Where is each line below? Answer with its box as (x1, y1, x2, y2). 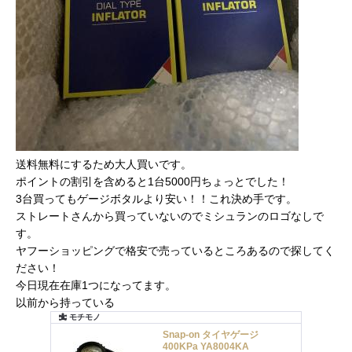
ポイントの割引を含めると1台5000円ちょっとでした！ (16, 174, 289, 188)
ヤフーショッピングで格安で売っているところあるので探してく (16, 244, 335, 257)
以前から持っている (16, 295, 115, 309)
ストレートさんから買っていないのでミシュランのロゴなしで (16, 209, 324, 222)
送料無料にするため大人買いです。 (16, 157, 192, 170)
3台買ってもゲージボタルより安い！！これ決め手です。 (16, 192, 297, 205)
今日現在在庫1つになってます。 (16, 278, 176, 291)
